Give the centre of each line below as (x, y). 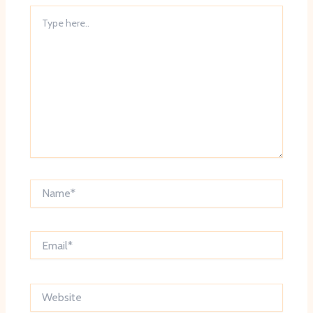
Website (47, 290)
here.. (41, 26)
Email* (43, 238)
